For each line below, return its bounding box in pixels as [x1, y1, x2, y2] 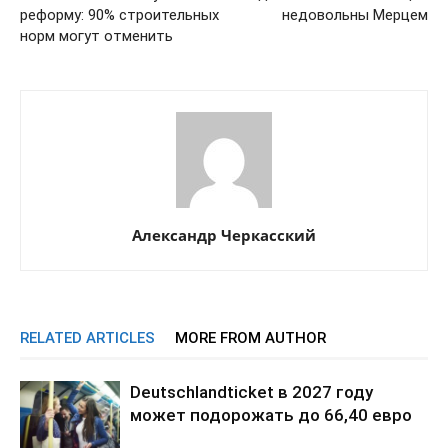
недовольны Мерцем [282, 5, 428, 24]
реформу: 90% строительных [20, 5, 219, 24]
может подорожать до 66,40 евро [130, 404, 412, 425]
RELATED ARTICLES [20, 328, 155, 347]
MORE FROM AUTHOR [175, 328, 326, 347]
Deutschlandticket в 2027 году [130, 381, 373, 402]
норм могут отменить [20, 26, 173, 45]
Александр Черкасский [132, 224, 316, 245]
